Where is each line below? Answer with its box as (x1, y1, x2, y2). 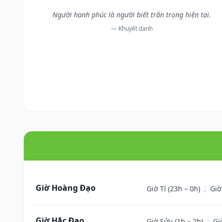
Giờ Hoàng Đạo (36, 182, 96, 193)
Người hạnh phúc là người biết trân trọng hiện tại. (52, 9, 211, 19)
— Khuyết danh (111, 24, 153, 33)
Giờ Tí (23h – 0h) (147, 183, 202, 193)
